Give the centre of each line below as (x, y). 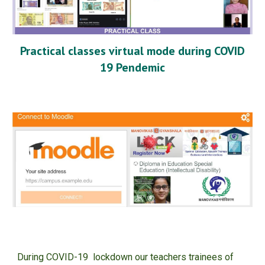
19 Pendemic (132, 67)
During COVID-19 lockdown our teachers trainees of (126, 257)
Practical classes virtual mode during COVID (132, 51)
